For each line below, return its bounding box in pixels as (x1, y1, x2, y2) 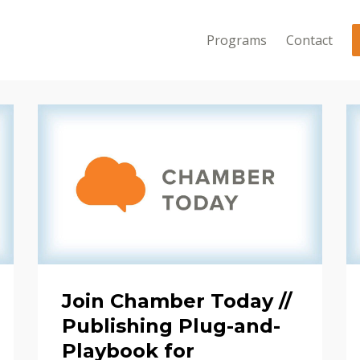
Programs (207, 31, 267, 49)
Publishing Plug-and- (62, 313, 281, 337)
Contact (286, 31, 333, 49)
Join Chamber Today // (62, 288, 292, 313)
